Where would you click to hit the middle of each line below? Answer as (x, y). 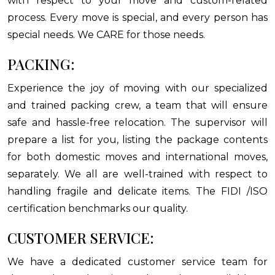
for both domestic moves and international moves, (137, 157)
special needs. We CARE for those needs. (106, 35)
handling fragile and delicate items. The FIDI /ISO (137, 191)
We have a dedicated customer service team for (137, 262)
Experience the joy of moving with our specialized (137, 88)
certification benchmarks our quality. (98, 208)
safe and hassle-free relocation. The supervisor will (137, 122)
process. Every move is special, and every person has (137, 17)
